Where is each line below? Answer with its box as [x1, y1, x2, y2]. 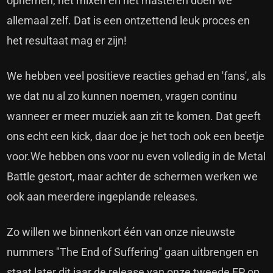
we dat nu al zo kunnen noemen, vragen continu [7, 90, 238, 103]
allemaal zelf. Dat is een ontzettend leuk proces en [7, 14, 250, 27]
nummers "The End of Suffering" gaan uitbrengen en [7, 246, 259, 259]
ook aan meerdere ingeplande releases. [7, 190, 199, 204]
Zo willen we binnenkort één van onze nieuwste [7, 225, 236, 239]
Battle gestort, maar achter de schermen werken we [7, 170, 258, 183]
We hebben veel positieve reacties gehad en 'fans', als [7, 69, 266, 83]
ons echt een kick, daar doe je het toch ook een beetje [7, 130, 265, 143]
